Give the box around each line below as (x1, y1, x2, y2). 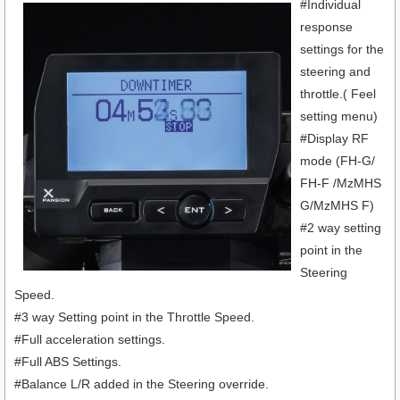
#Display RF (300, 131, 369, 146)
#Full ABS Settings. (14, 354, 121, 370)
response (300, 20, 353, 35)
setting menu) (300, 109, 378, 124)
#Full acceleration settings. (14, 332, 165, 347)
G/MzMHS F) (300, 198, 374, 213)
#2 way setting (300, 221, 381, 236)
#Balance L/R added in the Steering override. (14, 377, 269, 392)
